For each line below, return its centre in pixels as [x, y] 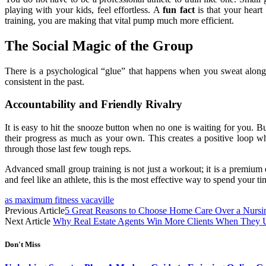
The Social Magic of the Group [99, 45]
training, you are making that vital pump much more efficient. [119, 20]
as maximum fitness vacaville [59, 200]
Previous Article [35, 211]
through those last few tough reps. [68, 149]
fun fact [179, 9]
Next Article [29, 221]
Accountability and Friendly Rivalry [94, 104]
